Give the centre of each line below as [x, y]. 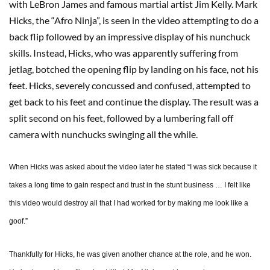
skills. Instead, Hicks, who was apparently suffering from [124, 53]
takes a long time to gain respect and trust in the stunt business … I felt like [130, 185]
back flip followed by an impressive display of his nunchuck [130, 37]
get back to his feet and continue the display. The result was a [134, 102]
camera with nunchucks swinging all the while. [103, 134]
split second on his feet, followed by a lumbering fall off [121, 118]
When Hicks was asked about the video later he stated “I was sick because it [133, 167]
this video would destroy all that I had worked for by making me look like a [129, 203]
